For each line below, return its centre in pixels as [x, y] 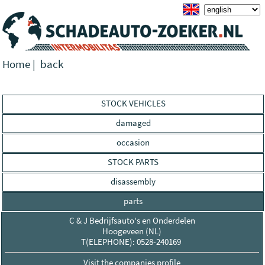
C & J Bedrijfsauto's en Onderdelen [132, 220]
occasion [133, 142]
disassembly [133, 181]
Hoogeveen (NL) [132, 231]
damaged [133, 123]
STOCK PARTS [133, 162]
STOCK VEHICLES [133, 103]
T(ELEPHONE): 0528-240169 [132, 242]
